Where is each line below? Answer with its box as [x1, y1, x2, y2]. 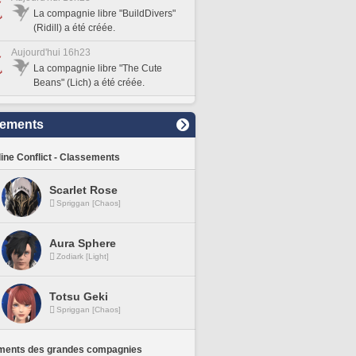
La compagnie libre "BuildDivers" [33, 8, 176, 19]
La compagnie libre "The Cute [33, 63, 162, 74]
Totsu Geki [49, 290, 108, 303]
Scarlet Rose [49, 184, 118, 196]
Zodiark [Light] [56, 252, 109, 261]
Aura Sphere [49, 237, 116, 250]
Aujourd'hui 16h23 [11, 47, 91, 58]
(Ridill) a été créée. [33, 22, 115, 33]
